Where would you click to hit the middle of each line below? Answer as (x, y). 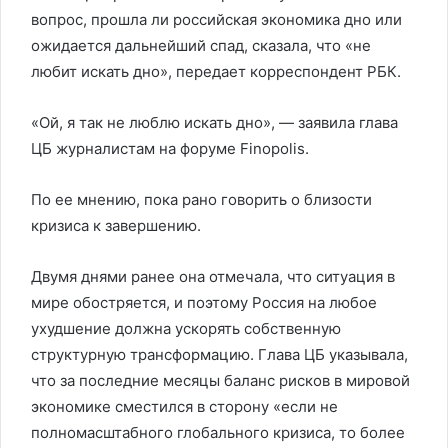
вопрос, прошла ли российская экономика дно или (216, 19)
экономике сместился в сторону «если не (184, 406)
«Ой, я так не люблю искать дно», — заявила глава (214, 122)
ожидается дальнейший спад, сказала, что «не (201, 45)
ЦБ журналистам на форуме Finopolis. (170, 148)
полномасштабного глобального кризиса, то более (218, 432)
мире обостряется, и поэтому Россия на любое (204, 302)
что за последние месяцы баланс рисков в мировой (220, 380)
